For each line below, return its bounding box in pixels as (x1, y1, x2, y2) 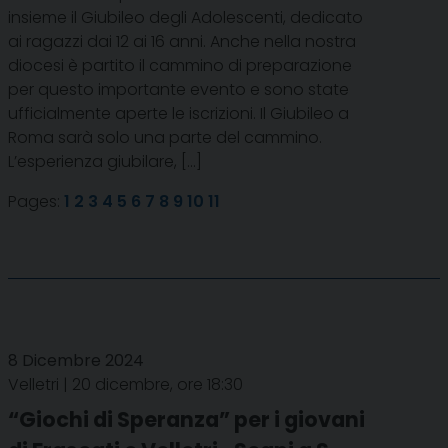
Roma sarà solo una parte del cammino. (8, 125, 322, 149)
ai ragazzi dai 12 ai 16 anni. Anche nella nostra (8, 29, 356, 53)
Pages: (8, 189, 64, 213)
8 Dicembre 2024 (8, 348, 144, 372)
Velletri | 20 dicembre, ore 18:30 (8, 372, 243, 396)
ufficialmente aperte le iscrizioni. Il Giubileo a (8, 101, 349, 125)
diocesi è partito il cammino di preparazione (8, 53, 356, 77)
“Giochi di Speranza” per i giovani (8, 404, 365, 434)
